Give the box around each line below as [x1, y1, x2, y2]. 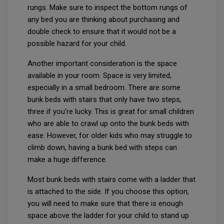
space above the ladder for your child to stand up [27, 210, 189, 220]
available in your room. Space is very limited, [27, 70, 171, 80]
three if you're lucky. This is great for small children [27, 106, 194, 116]
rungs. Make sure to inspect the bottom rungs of [27, 2, 187, 12]
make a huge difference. [27, 154, 107, 164]
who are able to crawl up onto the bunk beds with [27, 118, 189, 128]
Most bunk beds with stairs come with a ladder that [27, 174, 195, 184]
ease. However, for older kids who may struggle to [27, 130, 192, 140]
